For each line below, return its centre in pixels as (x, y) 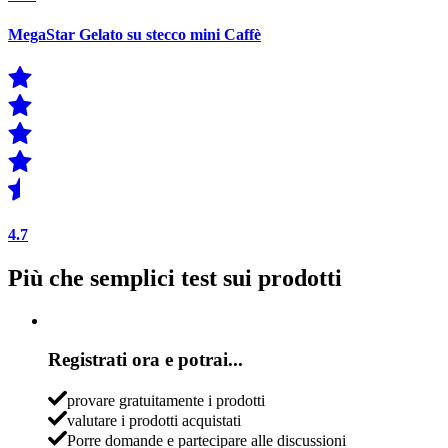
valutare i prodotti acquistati (154, 420)
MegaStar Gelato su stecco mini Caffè (134, 34)
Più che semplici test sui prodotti (175, 278)
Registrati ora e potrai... (145, 359)
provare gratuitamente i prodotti (166, 400)
